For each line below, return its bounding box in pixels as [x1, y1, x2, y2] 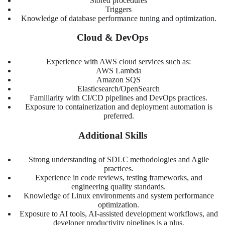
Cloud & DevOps [77, 32, 148, 43]
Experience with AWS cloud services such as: [46, 57, 191, 66]
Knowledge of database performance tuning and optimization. [21, 14, 216, 23]
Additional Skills [78, 130, 147, 141]
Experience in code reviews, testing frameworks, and [35, 173, 202, 182]
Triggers [105, 5, 132, 14]
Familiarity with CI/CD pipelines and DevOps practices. [30, 93, 207, 102]
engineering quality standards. [71, 182, 166, 191]
